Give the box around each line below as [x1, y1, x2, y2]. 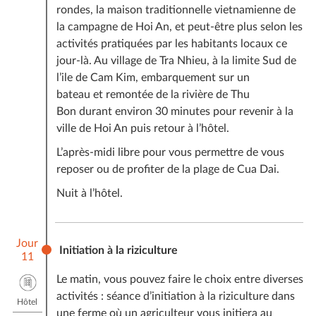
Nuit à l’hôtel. [56, 187, 123, 199]
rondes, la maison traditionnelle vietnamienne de [56, 4, 296, 16]
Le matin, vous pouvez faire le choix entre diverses [56, 273, 303, 285]
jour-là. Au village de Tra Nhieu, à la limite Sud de [56, 54, 296, 66]
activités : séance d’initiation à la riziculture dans [56, 290, 295, 302]
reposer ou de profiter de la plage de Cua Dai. [56, 163, 279, 175]
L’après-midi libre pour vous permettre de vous [56, 146, 284, 158]
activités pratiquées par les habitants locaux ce [56, 37, 287, 49]
